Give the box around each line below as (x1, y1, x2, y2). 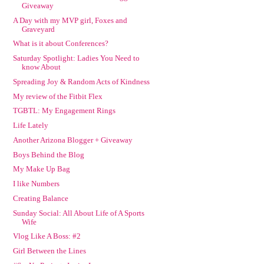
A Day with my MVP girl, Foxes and (13, 15, 128, 25)
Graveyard (22, 24, 55, 34)
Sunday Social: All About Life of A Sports (13, 208, 145, 217)
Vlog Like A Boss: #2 (13, 232, 81, 241)
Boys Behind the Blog (13, 150, 85, 159)
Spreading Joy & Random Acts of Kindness (13, 77, 150, 86)
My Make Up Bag (13, 164, 71, 174)
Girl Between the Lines (13, 246, 87, 255)
